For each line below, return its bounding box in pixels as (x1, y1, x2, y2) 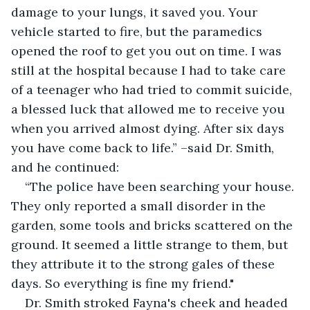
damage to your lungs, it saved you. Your (11, 3, 261, 20)
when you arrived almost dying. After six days (11, 120, 288, 136)
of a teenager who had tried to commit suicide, (11, 81, 295, 98)
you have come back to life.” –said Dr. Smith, (11, 139, 277, 156)
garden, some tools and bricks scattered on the (11, 217, 296, 233)
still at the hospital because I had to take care (11, 62, 289, 78)
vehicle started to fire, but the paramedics (11, 23, 266, 39)
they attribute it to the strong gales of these (11, 255, 278, 272)
